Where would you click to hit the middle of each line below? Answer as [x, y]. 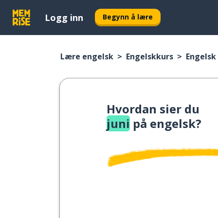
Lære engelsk [87, 56]
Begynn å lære [128, 17]
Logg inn [64, 17]
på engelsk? [166, 123]
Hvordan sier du [153, 109]
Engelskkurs [150, 56]
